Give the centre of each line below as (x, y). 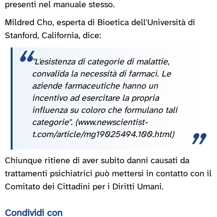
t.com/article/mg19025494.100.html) (103, 135)
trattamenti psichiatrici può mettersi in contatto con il (108, 174)
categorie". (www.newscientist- (90, 123)
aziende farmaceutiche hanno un (95, 86)
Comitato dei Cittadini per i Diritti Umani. (84, 187)
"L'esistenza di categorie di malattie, (101, 62)
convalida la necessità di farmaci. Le (101, 74)
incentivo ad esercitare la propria (95, 98)
